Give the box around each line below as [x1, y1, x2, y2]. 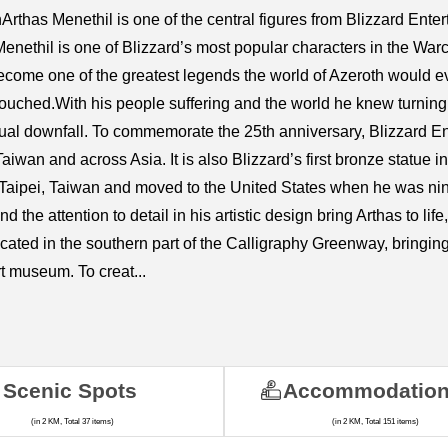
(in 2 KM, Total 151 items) [331, 417, 419, 427]
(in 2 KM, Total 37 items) [31, 417, 115, 427]
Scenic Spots [2, 379, 137, 403]
